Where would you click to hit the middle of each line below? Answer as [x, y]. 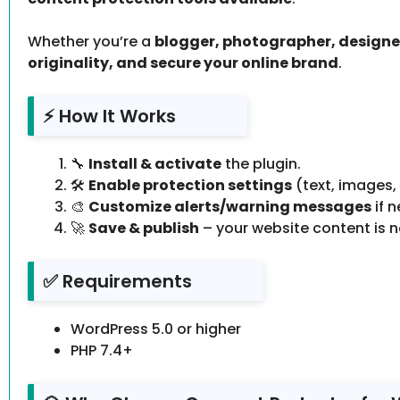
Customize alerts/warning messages [230, 207]
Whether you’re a [91, 42]
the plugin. [261, 164]
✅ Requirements [117, 282]
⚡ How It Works [109, 117]
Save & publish [144, 229]
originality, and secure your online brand [183, 63]
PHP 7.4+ [102, 351]
